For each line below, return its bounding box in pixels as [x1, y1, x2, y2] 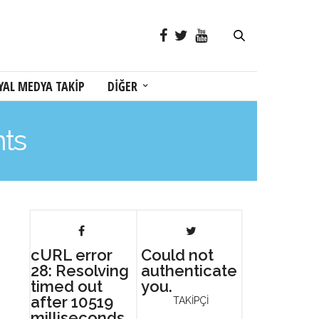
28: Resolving [31, 261, 129, 280]
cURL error [31, 246, 113, 264]
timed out [31, 277, 103, 296]
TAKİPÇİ [173, 295, 209, 306]
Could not [140, 246, 214, 264]
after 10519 [31, 293, 113, 311]
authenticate [140, 261, 237, 280]
